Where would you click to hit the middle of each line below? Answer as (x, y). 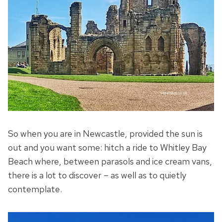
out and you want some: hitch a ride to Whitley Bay (107, 148)
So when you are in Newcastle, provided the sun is (105, 134)
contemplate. (35, 189)
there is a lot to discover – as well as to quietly (97, 175)
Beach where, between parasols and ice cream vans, (110, 162)
